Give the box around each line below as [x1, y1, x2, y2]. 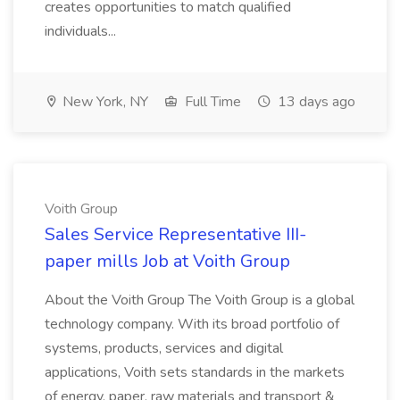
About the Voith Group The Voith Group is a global [45, 290, 354, 310]
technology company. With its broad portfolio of [45, 314, 339, 334]
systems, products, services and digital [45, 338, 283, 358]
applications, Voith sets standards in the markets [45, 362, 345, 382]
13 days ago [274, 92, 355, 112]
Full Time [181, 92, 241, 112]
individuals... [45, 21, 120, 41]
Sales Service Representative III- [45, 222, 306, 246]
